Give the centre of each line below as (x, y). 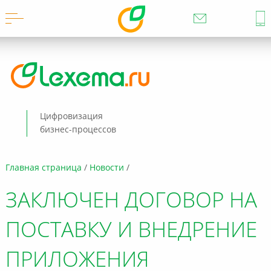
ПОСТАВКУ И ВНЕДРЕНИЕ (131, 231)
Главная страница (43, 168)
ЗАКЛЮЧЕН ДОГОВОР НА (131, 202)
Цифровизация (71, 117)
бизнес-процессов (78, 130)
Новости (106, 168)
